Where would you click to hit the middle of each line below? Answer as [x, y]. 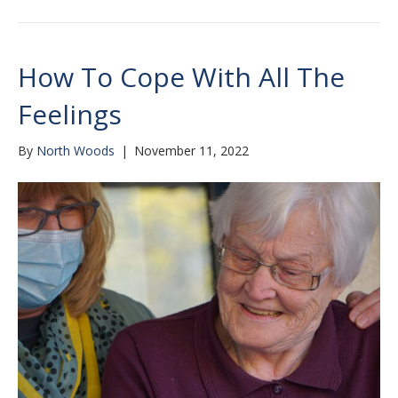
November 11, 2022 [191, 151]
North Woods [76, 151]
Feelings [70, 115]
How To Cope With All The [181, 77]
